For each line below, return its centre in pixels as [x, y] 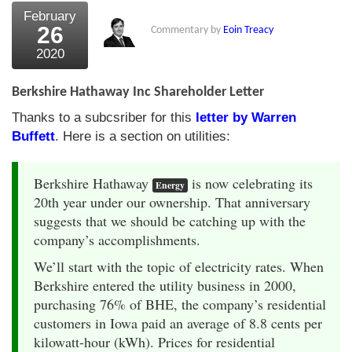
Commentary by [187, 30]
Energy [170, 185]
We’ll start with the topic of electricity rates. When [179, 266]
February [50, 16]
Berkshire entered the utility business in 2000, [165, 285]
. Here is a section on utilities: [143, 136]
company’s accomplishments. [117, 239]
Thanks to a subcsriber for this [104, 117]
